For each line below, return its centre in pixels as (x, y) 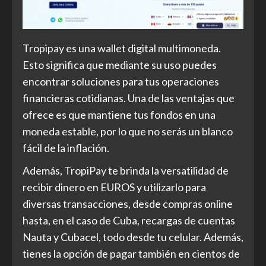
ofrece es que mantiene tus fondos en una (119, 115)
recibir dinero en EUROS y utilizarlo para (114, 187)
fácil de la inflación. (66, 148)
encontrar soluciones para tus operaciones (121, 82)
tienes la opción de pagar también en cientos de (131, 254)
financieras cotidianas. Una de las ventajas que (129, 98)
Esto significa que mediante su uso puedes (120, 65)
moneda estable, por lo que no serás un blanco (128, 132)
